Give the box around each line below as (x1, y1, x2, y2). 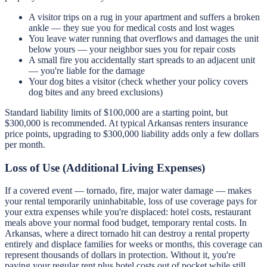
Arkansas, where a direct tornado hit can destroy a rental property (5, 228, 250, 239)
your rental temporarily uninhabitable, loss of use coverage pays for (5, 196, 257, 207)
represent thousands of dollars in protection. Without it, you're (5, 250, 235, 260)
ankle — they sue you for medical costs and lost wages (29, 22, 234, 33)
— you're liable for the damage (29, 65, 145, 76)
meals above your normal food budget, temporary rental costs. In (5, 218, 247, 228)
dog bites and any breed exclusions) (29, 86, 163, 97)
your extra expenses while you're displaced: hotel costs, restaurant (5, 207, 251, 218)
